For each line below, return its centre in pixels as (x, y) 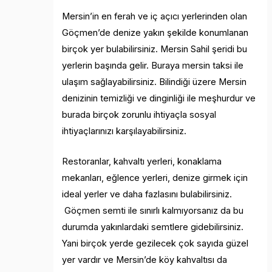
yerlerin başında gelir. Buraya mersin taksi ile (153, 66)
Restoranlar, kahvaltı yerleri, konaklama (142, 162)
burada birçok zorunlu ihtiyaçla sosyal (139, 115)
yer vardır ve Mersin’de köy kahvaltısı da (145, 260)
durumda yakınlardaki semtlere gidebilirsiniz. (153, 227)
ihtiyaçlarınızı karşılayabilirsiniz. (124, 131)
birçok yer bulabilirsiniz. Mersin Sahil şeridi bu (155, 49)
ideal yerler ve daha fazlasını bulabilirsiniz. (147, 195)
